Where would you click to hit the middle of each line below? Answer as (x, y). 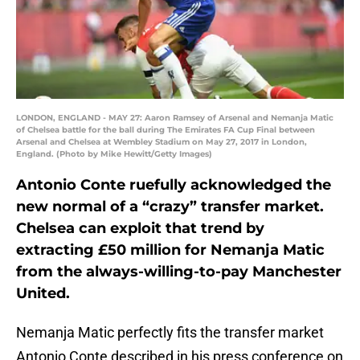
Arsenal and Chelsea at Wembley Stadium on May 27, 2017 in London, (162, 142)
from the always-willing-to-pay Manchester (179, 272)
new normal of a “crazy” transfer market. (170, 207)
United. (43, 294)
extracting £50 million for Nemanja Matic (170, 250)
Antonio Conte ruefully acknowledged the (174, 185)
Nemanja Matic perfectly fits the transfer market (170, 333)
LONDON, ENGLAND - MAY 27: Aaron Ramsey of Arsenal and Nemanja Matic (175, 118)
